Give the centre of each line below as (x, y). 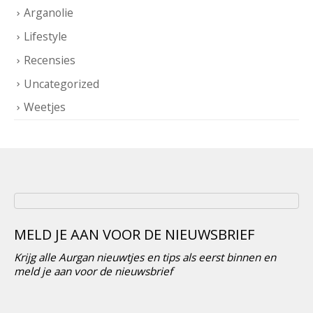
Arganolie (49, 13)
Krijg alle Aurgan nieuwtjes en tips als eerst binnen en (145, 257)
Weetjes (45, 107)
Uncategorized (61, 83)
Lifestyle (45, 37)
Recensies (50, 60)
